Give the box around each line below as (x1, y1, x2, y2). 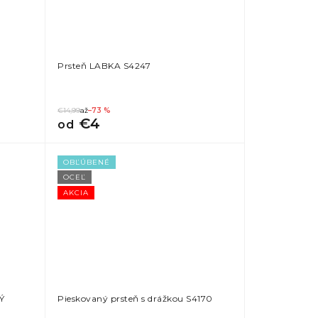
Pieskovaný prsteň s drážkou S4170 (57, 293, 213, 305)
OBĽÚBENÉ (63, 157, 111, 167)
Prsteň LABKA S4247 (57, 60, 151, 72)
